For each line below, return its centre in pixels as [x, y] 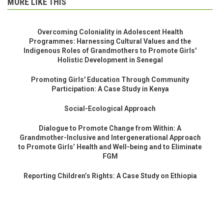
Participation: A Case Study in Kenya [110, 89]
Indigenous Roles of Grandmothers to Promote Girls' [110, 50]
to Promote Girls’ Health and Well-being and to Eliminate [110, 147]
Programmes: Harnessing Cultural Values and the [110, 41]
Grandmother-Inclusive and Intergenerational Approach [110, 137]
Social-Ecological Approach [110, 108]
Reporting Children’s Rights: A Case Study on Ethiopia [110, 176]
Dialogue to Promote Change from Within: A [110, 128]
